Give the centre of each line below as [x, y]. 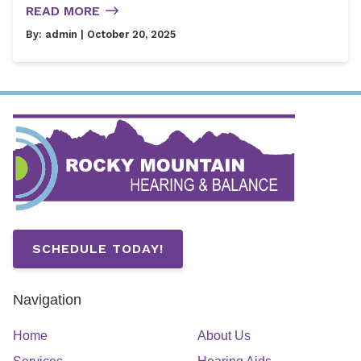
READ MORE [63, 10]
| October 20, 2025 [127, 34]
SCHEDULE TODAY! [98, 248]
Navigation [47, 299]
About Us [224, 335]
